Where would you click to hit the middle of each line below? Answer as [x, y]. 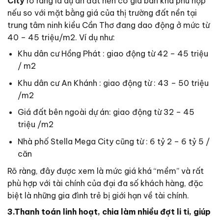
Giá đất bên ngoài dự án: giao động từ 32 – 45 [106, 112]
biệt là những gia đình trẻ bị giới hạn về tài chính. [98, 195]
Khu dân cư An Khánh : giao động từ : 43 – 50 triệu [113, 83]
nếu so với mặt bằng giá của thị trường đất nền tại [102, 13]
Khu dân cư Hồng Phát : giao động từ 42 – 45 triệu [113, 54]
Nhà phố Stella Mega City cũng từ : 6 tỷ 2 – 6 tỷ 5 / [113, 142]
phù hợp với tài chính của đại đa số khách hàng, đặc [105, 183]
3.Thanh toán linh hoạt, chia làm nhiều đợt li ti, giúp [109, 211]
